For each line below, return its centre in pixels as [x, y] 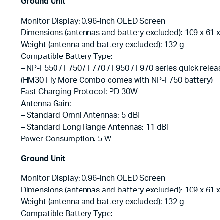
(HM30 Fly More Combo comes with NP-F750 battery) [117, 80]
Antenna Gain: [46, 103]
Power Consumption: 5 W [66, 139]
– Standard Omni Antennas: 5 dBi [80, 115]
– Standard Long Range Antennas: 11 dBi [95, 127]
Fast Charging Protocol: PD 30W [79, 92]
